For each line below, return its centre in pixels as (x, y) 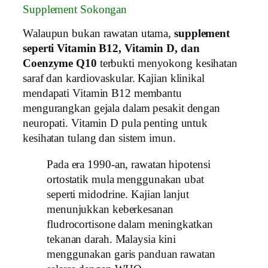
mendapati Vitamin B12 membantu (102, 94)
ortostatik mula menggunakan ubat (125, 179)
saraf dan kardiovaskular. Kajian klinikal (114, 79)
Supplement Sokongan (75, 9)
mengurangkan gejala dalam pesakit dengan (121, 109)
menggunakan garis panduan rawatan (131, 254)
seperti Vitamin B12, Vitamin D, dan (111, 49)
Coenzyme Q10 (60, 64)
